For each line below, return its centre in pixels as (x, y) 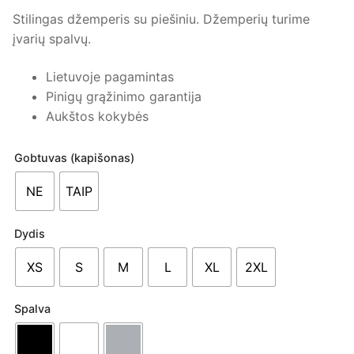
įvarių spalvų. (52, 39)
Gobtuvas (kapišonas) (74, 158)
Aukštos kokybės (97, 117)
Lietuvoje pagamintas (109, 77)
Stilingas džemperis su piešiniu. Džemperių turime (161, 19)
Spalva (32, 309)
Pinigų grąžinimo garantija (123, 97)
